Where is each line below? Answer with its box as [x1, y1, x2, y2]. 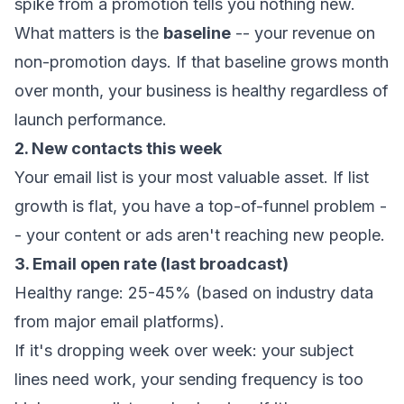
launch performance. [14, 110, 167, 129]
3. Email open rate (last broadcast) [14, 254, 289, 273]
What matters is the [14, 23, 163, 42]
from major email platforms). [14, 312, 225, 331]
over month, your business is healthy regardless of [14, 81, 389, 100]
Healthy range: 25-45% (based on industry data [14, 283, 373, 302]
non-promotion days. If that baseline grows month [14, 52, 389, 71]
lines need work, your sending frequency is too [14, 370, 363, 389]
